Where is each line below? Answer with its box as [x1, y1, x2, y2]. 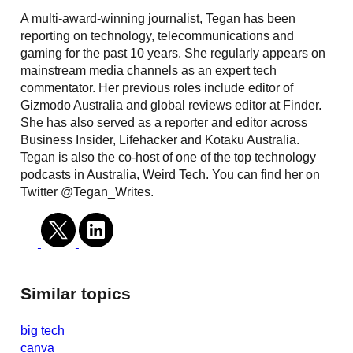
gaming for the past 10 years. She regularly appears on [20, 45, 325, 60]
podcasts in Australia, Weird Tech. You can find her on [20, 166, 320, 181]
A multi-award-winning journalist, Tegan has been [20, 10, 295, 25]
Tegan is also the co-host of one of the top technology [20, 149, 316, 164]
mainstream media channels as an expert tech [20, 62, 277, 77]
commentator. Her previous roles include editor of [20, 80, 293, 95]
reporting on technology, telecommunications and [20, 28, 294, 43]
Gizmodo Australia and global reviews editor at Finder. [20, 97, 321, 112]
